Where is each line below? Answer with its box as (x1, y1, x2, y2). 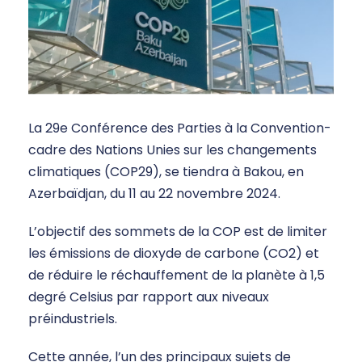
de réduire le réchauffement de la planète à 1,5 (28, 266, 325, 285)
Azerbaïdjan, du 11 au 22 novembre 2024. (28, 184, 280, 204)
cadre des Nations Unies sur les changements (28, 141, 317, 160)
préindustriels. (28, 309, 117, 329)
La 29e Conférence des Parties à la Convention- (28, 119, 331, 138)
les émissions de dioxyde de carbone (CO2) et (28, 244, 319, 263)
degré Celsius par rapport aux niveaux (28, 288, 269, 307)
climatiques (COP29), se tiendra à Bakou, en (28, 162, 304, 182)
